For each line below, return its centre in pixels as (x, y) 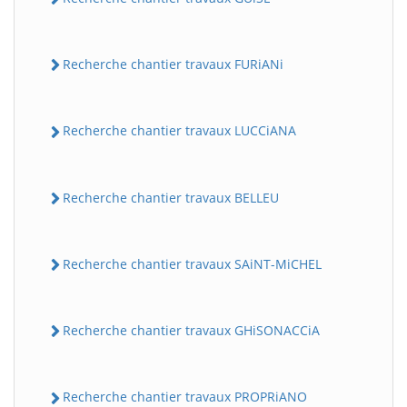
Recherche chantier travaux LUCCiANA (179, 131)
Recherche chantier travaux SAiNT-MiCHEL (192, 263)
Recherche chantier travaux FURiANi (173, 65)
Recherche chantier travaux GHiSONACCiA (191, 331)
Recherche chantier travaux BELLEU (171, 197)
